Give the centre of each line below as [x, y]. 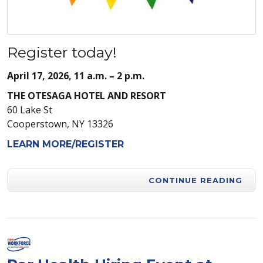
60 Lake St [30, 110]
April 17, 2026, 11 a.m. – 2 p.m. [76, 76]
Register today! [62, 53]
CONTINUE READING [195, 181]
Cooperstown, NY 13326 [60, 124]
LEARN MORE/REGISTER [65, 144]
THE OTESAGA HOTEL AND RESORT [87, 96]
